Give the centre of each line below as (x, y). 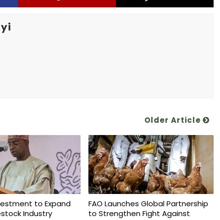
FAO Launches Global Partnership (148, 204)
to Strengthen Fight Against (139, 213)
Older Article (173, 120)
